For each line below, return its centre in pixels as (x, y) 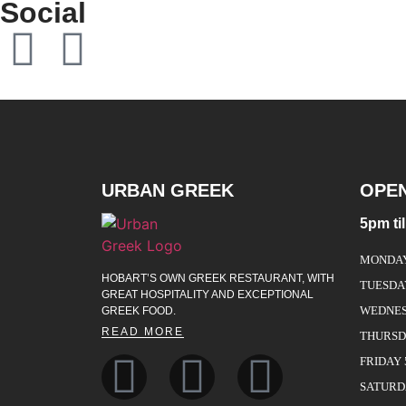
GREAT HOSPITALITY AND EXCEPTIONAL (208, 295)
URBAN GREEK (168, 190)
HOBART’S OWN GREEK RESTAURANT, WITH (218, 278)
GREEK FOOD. (139, 311)
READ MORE (143, 332)
